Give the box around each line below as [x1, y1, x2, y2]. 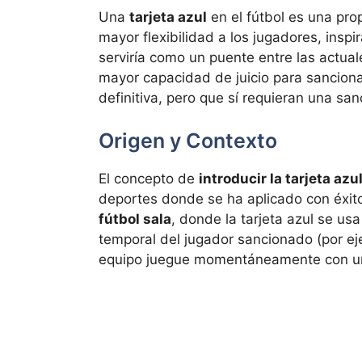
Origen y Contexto [99, 128, 277, 154]
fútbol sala [99, 211, 171, 228]
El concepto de [99, 170, 199, 187]
